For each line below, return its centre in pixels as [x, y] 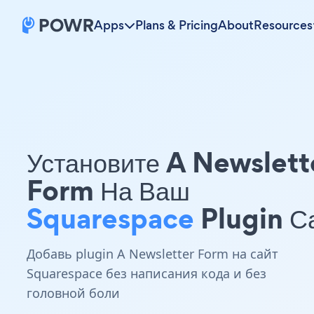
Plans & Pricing [177, 25]
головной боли [73, 293]
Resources [283, 25]
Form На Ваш [108, 190]
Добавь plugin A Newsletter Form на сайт [152, 254]
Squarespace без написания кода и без [146, 273]
